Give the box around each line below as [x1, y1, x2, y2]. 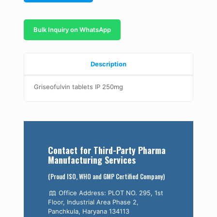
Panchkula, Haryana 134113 [48, 207, 129, 215]
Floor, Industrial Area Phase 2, [48, 198, 139, 206]
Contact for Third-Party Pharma [48, 144, 166, 156]
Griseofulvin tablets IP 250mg [34, 83, 123, 91]
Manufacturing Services [48, 154, 136, 166]
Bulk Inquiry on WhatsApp [33, 26, 111, 33]
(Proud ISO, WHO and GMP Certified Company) [48, 171, 165, 181]
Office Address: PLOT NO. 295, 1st [57, 189, 164, 197]
